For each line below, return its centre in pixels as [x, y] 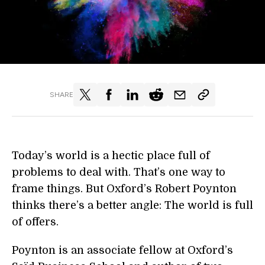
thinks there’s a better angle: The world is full [132, 205]
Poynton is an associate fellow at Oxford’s [122, 250]
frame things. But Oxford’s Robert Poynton [124, 189]
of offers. [35, 222]
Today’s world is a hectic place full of [111, 156]
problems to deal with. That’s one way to [119, 172]
